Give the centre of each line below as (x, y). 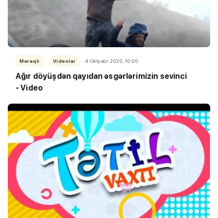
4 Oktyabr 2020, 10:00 (111, 61)
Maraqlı (30, 61)
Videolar (64, 61)
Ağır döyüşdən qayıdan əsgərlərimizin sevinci (101, 76)
